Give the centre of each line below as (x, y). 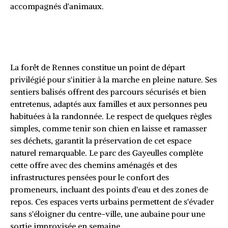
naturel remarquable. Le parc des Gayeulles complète (107, 153)
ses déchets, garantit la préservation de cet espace (101, 141)
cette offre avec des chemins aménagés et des (94, 165)
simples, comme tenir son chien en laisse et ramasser (108, 129)
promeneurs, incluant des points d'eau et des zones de (109, 190)
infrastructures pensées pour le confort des (90, 177)
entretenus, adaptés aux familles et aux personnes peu (109, 104)
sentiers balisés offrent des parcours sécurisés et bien (108, 92)
